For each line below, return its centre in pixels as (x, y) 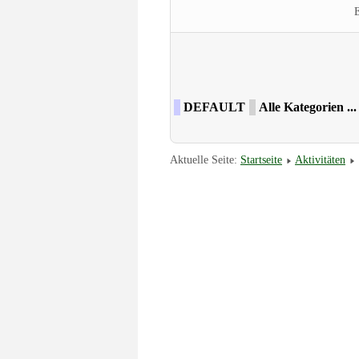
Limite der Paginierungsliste (240, 56)
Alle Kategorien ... (308, 107)
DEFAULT (214, 107)
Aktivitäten (320, 159)
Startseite (261, 159)
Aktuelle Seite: (205, 159)
